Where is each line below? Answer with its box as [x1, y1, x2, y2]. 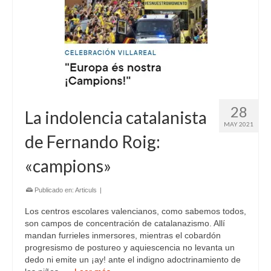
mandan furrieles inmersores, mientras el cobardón [25, 230, 221, 240]
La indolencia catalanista [25, 107, 207, 128]
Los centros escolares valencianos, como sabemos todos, [25, 206, 246, 216]
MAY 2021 [224, 120, 253, 128]
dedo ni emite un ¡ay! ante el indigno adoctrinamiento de [25, 255, 241, 264]
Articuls [75, 186, 97, 194]
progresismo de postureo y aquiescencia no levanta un [25, 243, 235, 252]
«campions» [25, 155, 111, 176]
